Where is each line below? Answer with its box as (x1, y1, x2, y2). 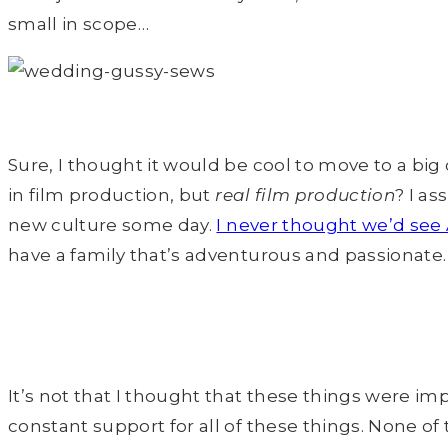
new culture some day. (8, 215, 217, 236)
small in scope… (8, 14, 150, 35)
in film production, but (8, 185, 216, 206)
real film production (215, 185, 395, 206)
